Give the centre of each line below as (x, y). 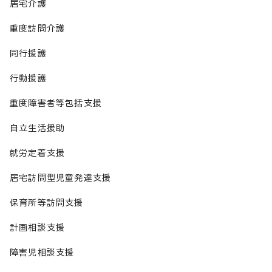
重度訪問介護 (38, 29)
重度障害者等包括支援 (56, 103)
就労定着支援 (38, 153)
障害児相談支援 (42, 253)
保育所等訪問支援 (47, 203)
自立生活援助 (38, 128)
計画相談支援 (38, 228)
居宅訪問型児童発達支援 (61, 178)
